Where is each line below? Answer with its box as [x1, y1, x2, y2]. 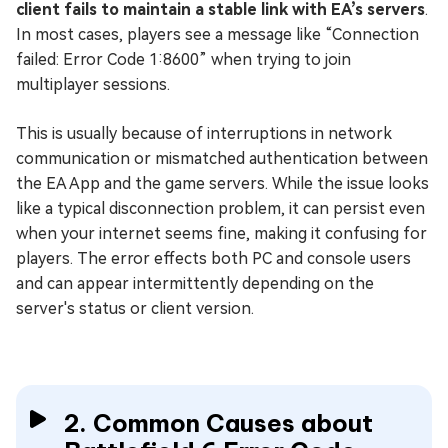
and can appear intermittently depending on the [16, 273, 374, 293]
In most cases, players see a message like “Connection [16, 24, 419, 44]
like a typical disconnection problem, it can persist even [16, 198, 425, 218]
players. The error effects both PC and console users [16, 248, 411, 268]
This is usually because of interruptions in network [16, 123, 392, 143]
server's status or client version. [16, 298, 254, 318]
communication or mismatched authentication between [16, 148, 428, 168]
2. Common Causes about [64, 407, 373, 438]
